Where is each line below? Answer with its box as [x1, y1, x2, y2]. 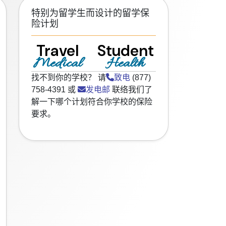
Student [97, 41, 154, 61]
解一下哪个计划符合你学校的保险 [31, 97, 152, 106]
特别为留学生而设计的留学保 [31, 8, 149, 18]
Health [107, 54, 145, 74]
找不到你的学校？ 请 [31, 73, 106, 82]
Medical [33, 54, 82, 74]
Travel [36, 41, 79, 61]
